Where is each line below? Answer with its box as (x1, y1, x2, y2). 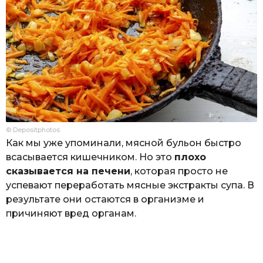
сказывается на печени (6, 166, 130, 177)
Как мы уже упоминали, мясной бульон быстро (6, 137, 241, 149)
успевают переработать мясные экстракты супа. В (6, 180, 254, 191)
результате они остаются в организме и (6, 194, 204, 205)
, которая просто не (130, 166, 228, 177)
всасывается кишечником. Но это (6, 151, 174, 163)
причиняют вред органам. (6, 208, 136, 220)
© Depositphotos (6, 126, 60, 134)
